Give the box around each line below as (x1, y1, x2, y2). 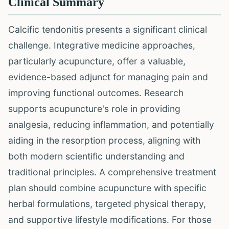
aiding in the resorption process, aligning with (8, 135, 200, 146)
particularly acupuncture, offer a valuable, (8, 56, 186, 66)
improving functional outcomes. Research (8, 87, 184, 98)
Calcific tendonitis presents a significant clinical (8, 24, 207, 35)
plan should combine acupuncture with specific (8, 182, 207, 193)
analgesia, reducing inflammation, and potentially (8, 119, 214, 130)
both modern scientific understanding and (8, 151, 185, 162)
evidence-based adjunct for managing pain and (8, 72, 208, 82)
